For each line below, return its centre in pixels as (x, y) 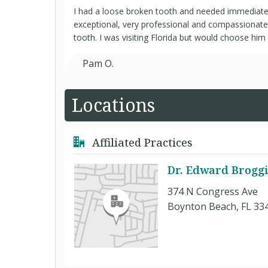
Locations (113, 105)
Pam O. (98, 63)
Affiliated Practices (141, 142)
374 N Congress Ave (213, 191)
